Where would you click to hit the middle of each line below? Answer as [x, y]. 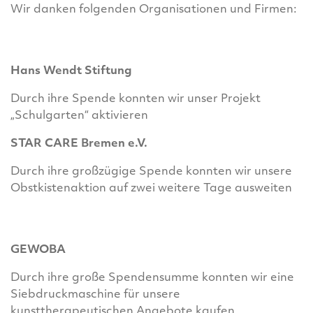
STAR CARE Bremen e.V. [79, 144]
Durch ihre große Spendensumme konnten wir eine [152, 278]
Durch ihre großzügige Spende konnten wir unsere [151, 172]
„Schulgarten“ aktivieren [79, 116]
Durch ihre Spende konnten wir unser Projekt [136, 99]
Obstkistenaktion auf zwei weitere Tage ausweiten [151, 189]
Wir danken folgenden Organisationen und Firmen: [154, 10]
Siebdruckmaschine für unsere [95, 295]
